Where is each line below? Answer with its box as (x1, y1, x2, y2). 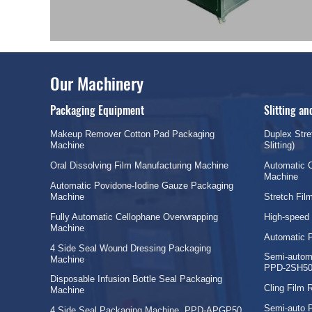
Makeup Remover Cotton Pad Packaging (50, 129, 214, 140)
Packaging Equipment (50, 102, 144, 119)
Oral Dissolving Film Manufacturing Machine (50, 160, 228, 171)
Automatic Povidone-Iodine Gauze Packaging (50, 180, 233, 191)
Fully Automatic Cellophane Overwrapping (50, 211, 218, 222)
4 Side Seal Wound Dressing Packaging (50, 242, 211, 253)
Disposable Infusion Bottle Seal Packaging (50, 274, 222, 285)
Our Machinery (50, 70, 143, 96)
